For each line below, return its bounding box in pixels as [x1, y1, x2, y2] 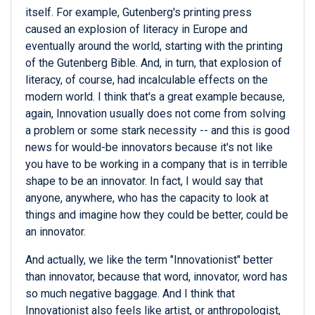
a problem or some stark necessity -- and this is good [25, 124, 290, 138]
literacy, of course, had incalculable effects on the [25, 73, 268, 87]
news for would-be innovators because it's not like [25, 141, 273, 155]
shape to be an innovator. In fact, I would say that [25, 174, 263, 188]
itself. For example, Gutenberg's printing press [25, 6, 252, 20]
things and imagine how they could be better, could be [25, 208, 288, 222]
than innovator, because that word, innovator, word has [25, 270, 288, 284]
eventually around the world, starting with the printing [25, 39, 283, 53]
